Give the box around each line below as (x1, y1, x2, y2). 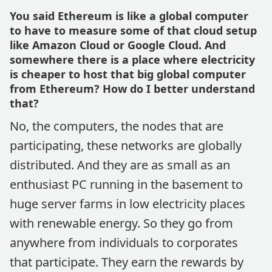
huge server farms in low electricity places (10, 195, 245, 212)
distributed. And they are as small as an (10, 157, 230, 173)
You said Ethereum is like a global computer (10, 8, 248, 23)
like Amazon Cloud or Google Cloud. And (10, 38, 226, 52)
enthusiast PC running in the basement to (10, 176, 243, 192)
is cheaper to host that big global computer (10, 67, 246, 81)
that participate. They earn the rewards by (10, 254, 243, 270)
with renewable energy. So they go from (10, 215, 233, 231)
